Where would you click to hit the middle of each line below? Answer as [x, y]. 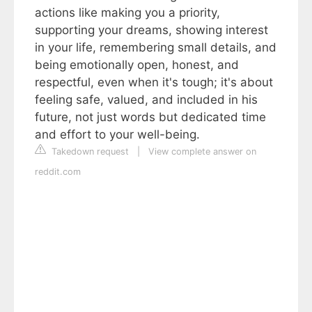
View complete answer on [202, 151]
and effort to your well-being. [117, 134]
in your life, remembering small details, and [156, 47]
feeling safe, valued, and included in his [146, 100]
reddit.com [58, 172]
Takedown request [89, 151]
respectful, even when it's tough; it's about [154, 82]
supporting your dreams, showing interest [151, 30]
